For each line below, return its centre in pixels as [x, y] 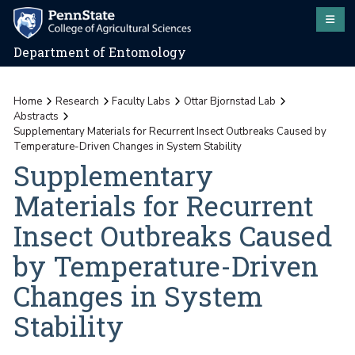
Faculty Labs [141, 101]
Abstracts [36, 116]
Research [77, 101]
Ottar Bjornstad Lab [229, 101]
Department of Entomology [100, 53]
